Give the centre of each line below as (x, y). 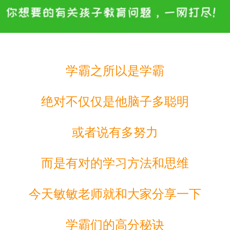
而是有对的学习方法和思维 (115, 163)
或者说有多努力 (115, 132)
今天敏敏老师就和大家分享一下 (115, 194)
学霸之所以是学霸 (115, 70)
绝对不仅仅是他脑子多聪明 (115, 101)
